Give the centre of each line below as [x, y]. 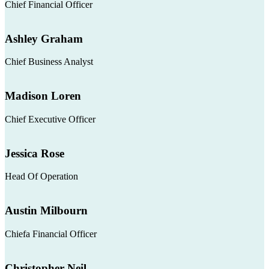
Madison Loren [43, 96]
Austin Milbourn [46, 211]
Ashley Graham [44, 38]
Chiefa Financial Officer [51, 234]
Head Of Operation [41, 177]
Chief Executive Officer [50, 119]
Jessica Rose [35, 153]
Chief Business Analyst [49, 62]
